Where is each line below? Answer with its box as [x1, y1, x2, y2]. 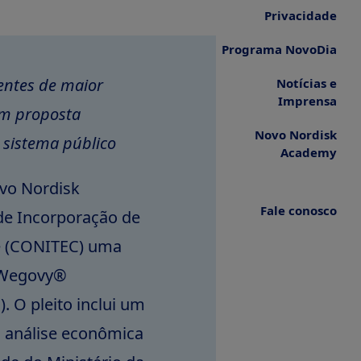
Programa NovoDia [222, 41, 337, 57]
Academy [280, 144, 337, 160]
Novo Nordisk [255, 127, 337, 143]
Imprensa [278, 93, 337, 109]
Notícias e [276, 75, 337, 91]
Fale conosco [260, 202, 337, 218]
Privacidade [264, 7, 337, 23]
